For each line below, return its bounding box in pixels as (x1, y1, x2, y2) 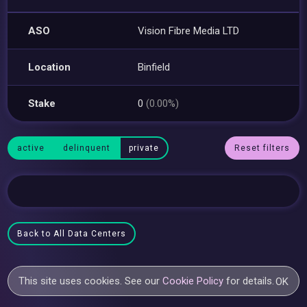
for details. (223, 275, 275, 287)
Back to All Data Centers (17, 229, 127, 238)
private (129, 143, 160, 153)
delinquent (63, 143, 111, 153)
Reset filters (234, 143, 290, 153)
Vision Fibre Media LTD (138, 24, 240, 37)
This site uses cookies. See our (19, 275, 163, 287)
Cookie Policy (162, 275, 224, 287)
